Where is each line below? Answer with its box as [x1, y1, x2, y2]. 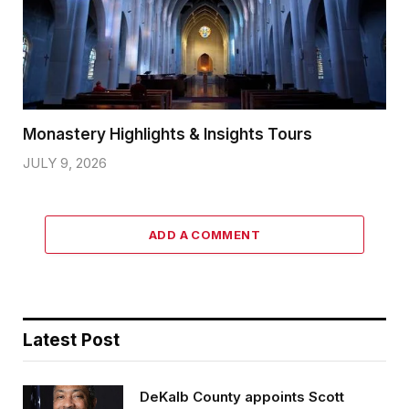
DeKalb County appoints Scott [140, 387, 344, 405]
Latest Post [23, 329, 120, 351]
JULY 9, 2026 [23, 153, 107, 172]
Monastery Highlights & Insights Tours [23, 124, 312, 143]
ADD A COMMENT [148, 226, 261, 242]
